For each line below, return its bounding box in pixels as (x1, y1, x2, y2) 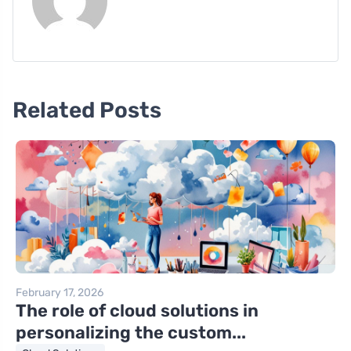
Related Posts (13, 97, 161, 124)
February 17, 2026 (16, 286, 103, 300)
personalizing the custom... (16, 322, 246, 344)
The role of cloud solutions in (16, 300, 259, 322)
